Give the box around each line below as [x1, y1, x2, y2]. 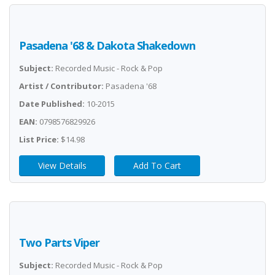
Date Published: [19, 98, 85, 109]
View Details [37, 160, 87, 171]
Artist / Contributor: [19, 80, 104, 91]
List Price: [19, 134, 59, 145]
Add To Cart [133, 160, 181, 171]
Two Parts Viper [19, 235, 99, 250]
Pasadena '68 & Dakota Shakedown [19, 38, 195, 53]
